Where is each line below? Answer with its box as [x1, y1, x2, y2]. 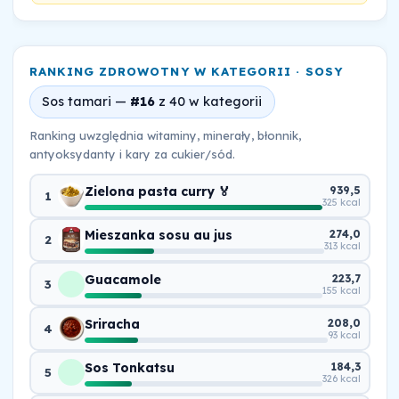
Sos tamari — [42, 93, 130, 110]
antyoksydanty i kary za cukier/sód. [28, 147, 235, 162]
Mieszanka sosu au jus [84, 227, 232, 244]
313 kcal [324, 240, 362, 253]
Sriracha [84, 315, 140, 332]
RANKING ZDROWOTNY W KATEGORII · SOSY [28, 64, 343, 79]
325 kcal [322, 195, 362, 208]
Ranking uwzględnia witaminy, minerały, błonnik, [28, 128, 301, 143]
